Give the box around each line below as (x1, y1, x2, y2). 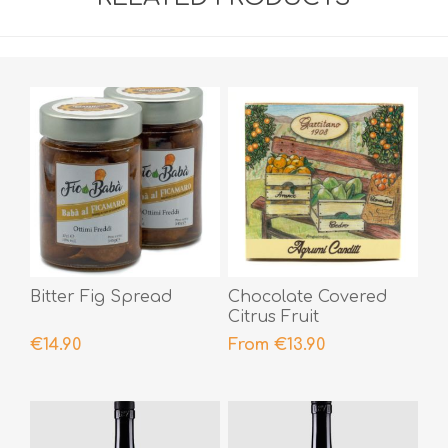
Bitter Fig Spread (30, 287, 172, 306)
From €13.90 (227, 335, 325, 354)
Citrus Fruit (227, 307, 319, 326)
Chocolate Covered (227, 287, 387, 306)
